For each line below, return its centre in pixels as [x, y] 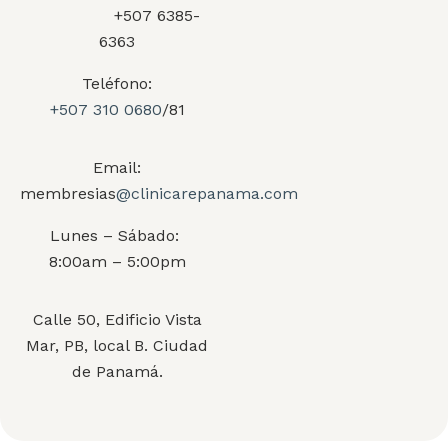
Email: [117, 168]
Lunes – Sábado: [117, 236]
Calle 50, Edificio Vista [117, 320]
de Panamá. [117, 372]
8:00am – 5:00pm [117, 262]
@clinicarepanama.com [207, 194]
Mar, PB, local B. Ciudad [117, 346]
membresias [68, 194]
